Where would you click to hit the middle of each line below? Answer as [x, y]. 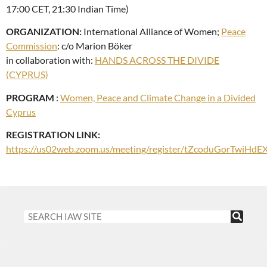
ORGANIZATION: [44, 32]
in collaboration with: [50, 60]
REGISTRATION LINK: [53, 135]
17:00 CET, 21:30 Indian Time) [67, 9]
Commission [32, 46]
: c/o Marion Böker [95, 46]
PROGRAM [30, 97]
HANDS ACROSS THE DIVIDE [157, 60]
